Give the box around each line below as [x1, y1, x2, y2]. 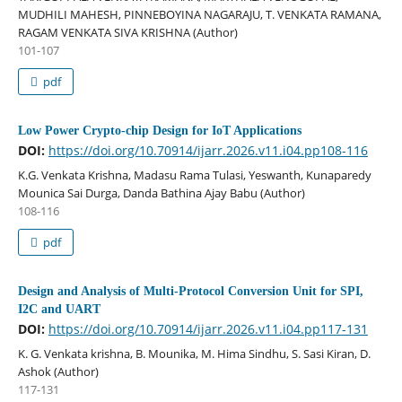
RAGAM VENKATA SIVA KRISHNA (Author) [17, 23, 238, 40]
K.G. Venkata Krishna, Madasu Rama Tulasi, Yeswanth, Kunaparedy [17, 166, 371, 183]
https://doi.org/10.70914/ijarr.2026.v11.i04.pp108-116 [48, 141, 368, 159]
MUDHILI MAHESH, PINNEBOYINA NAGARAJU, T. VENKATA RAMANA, [17, 5, 381, 22]
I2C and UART [17, 301, 100, 316]
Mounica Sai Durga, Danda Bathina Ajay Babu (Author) [17, 184, 305, 201]
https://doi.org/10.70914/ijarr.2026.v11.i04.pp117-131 [48, 319, 368, 337]
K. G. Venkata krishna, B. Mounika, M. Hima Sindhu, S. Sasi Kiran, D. [17, 345, 371, 362]
